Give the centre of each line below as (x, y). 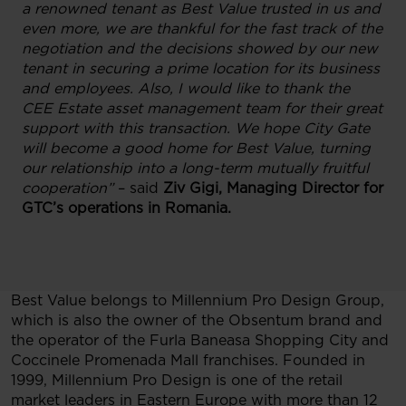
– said (138, 188)
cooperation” (68, 188)
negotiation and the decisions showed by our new (200, 48)
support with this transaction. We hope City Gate (196, 128)
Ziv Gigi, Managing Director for (273, 188)
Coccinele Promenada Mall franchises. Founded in (188, 360)
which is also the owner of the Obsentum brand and (197, 320)
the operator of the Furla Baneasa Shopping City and (200, 340)
